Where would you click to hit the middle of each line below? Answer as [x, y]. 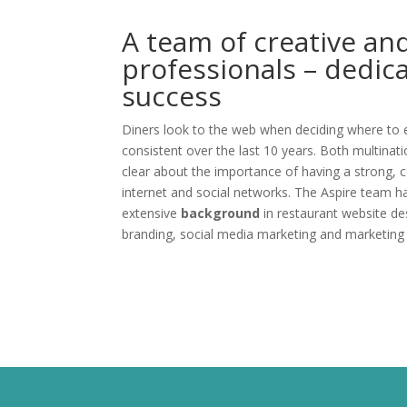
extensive [150, 213]
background [221, 213]
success [172, 96]
